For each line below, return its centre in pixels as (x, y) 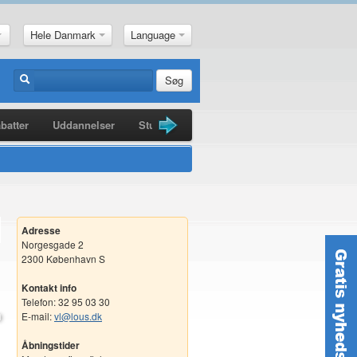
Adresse (41, 230)
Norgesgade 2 (53, 244)
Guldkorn (246, 125)
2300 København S (63, 259)
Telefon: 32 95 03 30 (66, 302)
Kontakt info (49, 288)
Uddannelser (84, 125)
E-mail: (38, 316)
